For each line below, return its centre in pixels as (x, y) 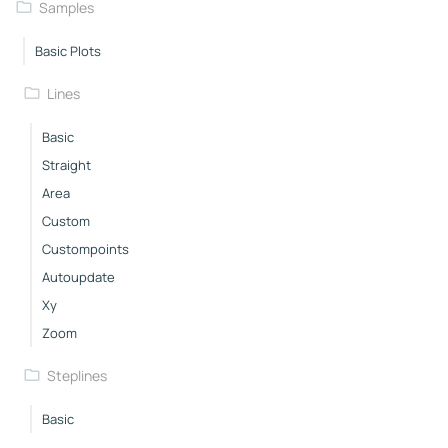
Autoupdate (78, 276)
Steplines (76, 375)
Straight (66, 164)
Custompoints (85, 248)
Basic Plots (67, 50)
